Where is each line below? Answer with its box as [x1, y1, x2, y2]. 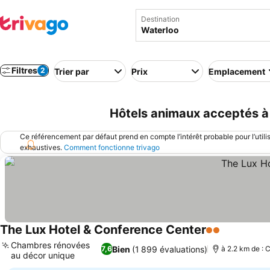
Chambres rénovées [11, 240, 90, 250]
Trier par [54, 66, 89, 77]
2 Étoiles [206, 230, 245, 242]
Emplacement [209, 66, 265, 77]
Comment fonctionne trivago [64, 143, 160, 152]
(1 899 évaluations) [132, 243, 208, 254]
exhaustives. [20, 143, 64, 152]
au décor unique [11, 250, 75, 260]
